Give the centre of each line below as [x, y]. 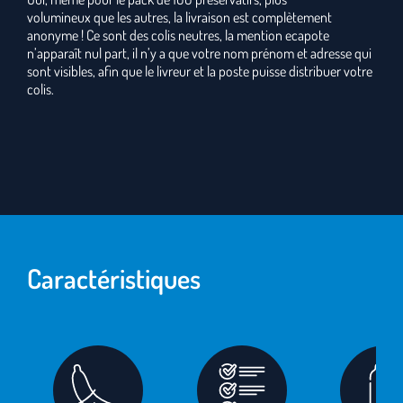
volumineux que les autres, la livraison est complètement [179, 17]
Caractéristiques [114, 278]
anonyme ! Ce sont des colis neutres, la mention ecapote [178, 35]
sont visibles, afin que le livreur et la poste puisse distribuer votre [200, 71]
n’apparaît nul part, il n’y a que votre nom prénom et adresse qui [199, 53]
